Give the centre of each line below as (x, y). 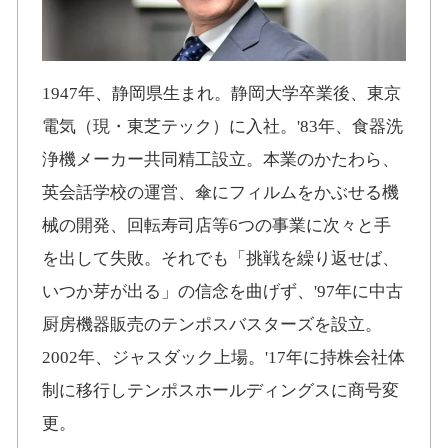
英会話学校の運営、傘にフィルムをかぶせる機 (221, 193)
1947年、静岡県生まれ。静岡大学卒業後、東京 (222, 94)
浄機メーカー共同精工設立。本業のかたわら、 (221, 160)
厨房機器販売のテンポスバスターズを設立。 (212, 325)
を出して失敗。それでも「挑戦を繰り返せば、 (221, 259)
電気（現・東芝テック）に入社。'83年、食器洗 (223, 127)
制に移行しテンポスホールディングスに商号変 (221, 391)
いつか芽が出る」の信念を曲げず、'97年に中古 (223, 292)
